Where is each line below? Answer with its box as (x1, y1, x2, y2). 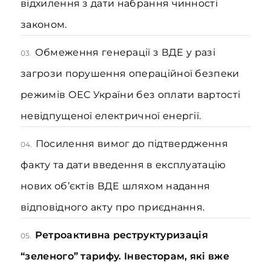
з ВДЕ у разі (153, 47, 215, 58)
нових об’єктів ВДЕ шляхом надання (21, 180, 211, 192)
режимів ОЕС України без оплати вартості (21, 89, 241, 100)
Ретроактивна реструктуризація (34, 229, 208, 241)
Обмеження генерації (34, 47, 151, 58)
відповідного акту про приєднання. (21, 201, 205, 213)
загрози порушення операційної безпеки (21, 68, 240, 79)
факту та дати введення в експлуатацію (21, 159, 226, 171)
